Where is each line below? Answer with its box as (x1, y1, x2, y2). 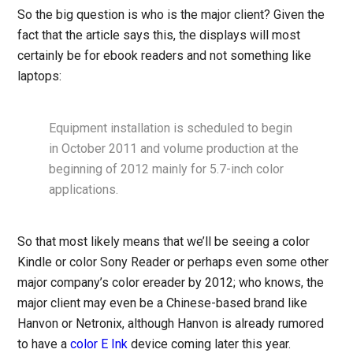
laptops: (17, 68, 62, 84)
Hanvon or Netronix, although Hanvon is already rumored (17, 315, 325, 331)
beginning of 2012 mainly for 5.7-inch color (49, 161, 284, 176)
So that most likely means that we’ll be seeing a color (17, 233, 310, 249)
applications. (49, 181, 119, 197)
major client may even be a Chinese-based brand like (17, 295, 308, 310)
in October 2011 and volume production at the (49, 140, 299, 156)
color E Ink (70, 336, 128, 351)
